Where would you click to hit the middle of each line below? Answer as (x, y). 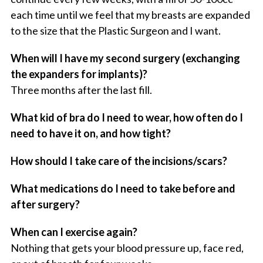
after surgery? (45, 205)
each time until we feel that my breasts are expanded (130, 15)
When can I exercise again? (74, 232)
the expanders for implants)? (79, 74)
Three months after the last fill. (81, 90)
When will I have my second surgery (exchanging (125, 58)
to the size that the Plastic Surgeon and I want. (115, 31)
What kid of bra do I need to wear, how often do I (127, 118)
